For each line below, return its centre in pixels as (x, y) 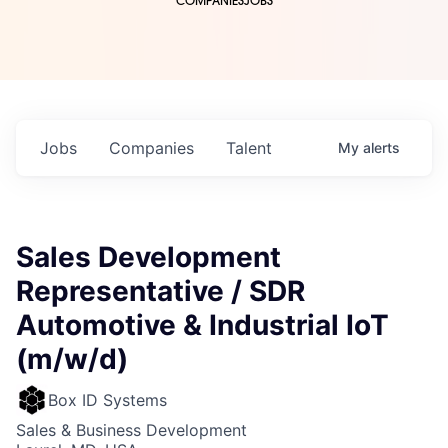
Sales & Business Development (131, 430)
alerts (381, 148)
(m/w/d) (72, 359)
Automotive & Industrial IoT (202, 325)
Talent (249, 148)
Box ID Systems (107, 400)
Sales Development (148, 257)
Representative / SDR (160, 291)
